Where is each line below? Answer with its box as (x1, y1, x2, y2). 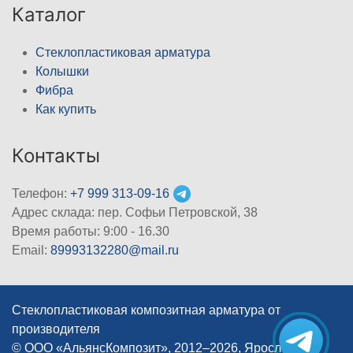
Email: (12, 243, 50, 257)
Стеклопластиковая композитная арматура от (12, 303, 281, 317)
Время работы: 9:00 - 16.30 (12, 224, 169, 238)
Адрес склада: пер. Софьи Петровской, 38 (12, 205, 258, 219)
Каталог (12, 2, 86, 26)
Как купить (35, 102, 96, 116)
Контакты (12, 143, 100, 167)
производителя (12, 321, 100, 336)
